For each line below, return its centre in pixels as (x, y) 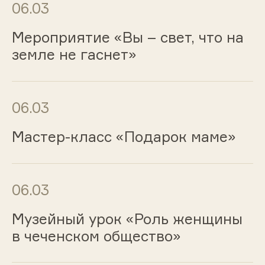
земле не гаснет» (74, 55)
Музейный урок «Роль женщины (127, 219)
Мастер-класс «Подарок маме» (124, 136)
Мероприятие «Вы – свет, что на (127, 38)
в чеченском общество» (96, 236)
